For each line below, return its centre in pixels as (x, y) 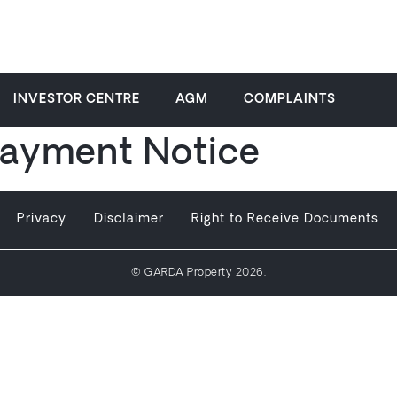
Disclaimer (129, 219)
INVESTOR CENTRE (77, 100)
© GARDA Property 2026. (198, 273)
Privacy (42, 219)
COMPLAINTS (290, 100)
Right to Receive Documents (285, 219)
